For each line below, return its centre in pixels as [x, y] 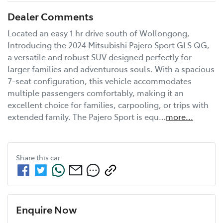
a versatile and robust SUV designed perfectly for [100, 57]
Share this [33, 158]
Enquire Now [46, 209]
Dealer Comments [51, 16]
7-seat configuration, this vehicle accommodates [100, 81]
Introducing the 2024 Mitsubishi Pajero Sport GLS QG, [109, 45]
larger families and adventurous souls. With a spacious [111, 69]
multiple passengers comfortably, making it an [96, 93]
